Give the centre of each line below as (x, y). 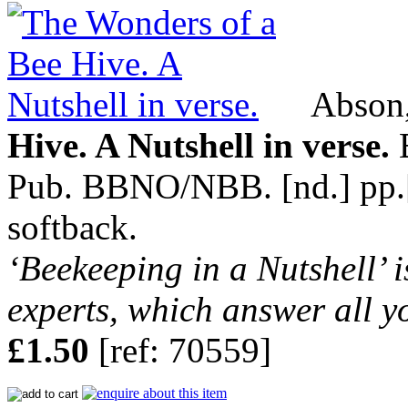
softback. (72, 228)
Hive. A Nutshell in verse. (199, 146)
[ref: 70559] (180, 351)
